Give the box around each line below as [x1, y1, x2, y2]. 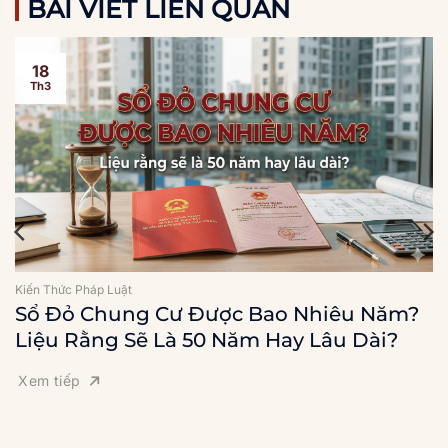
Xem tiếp [18, 371, 81, 389]
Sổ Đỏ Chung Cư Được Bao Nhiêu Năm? [15, 301, 419, 326]
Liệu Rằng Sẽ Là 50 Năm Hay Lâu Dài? [15, 327, 398, 352]
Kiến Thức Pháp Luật [15, 281, 132, 297]
